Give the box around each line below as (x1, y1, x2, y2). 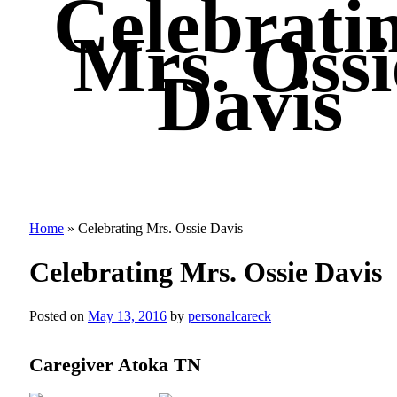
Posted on (29, 307, 84, 323)
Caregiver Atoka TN (29, 353, 201, 376)
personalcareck (188, 307, 271, 323)
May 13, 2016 (88, 307, 167, 323)
